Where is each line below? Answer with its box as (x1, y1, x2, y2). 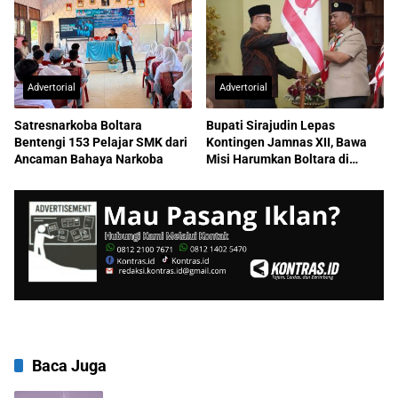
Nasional (206, 168, 257, 183)
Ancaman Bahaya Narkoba (14, 151, 163, 166)
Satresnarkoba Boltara (14, 117, 142, 132)
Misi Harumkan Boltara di (206, 151, 349, 166)
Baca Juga (32, 356, 107, 376)
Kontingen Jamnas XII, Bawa (206, 134, 367, 149)
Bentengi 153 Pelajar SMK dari (14, 134, 187, 149)
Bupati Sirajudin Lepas (206, 117, 335, 132)
